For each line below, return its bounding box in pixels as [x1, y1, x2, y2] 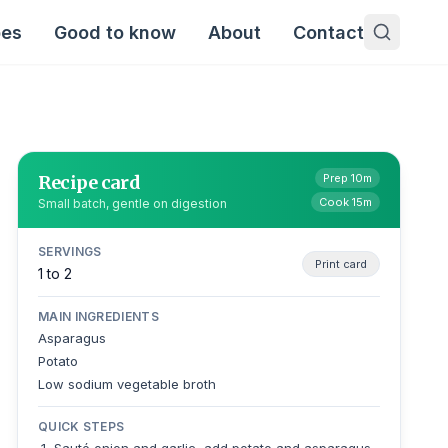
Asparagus [38, 330, 107, 346]
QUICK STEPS [38, 419, 125, 434]
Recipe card [38, 170, 141, 194]
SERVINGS [38, 244, 102, 259]
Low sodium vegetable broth [38, 376, 217, 392]
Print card [314, 257, 367, 271]
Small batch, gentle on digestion [38, 195, 228, 211]
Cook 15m [318, 195, 372, 209]
